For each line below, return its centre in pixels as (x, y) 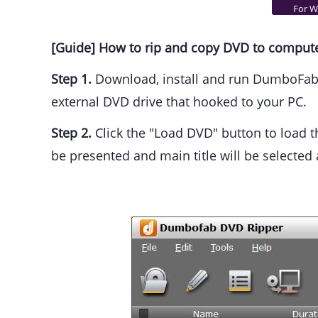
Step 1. (71, 79)
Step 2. (71, 133)
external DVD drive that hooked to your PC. (179, 102)
